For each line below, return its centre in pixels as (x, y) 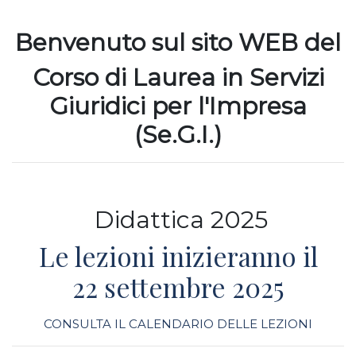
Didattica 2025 (178, 220)
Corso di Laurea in (141, 78)
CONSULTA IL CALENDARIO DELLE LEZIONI (178, 324)
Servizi (286, 78)
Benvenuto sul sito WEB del (178, 43)
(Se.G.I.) (178, 135)
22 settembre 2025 (178, 287)
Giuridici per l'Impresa (178, 106)
